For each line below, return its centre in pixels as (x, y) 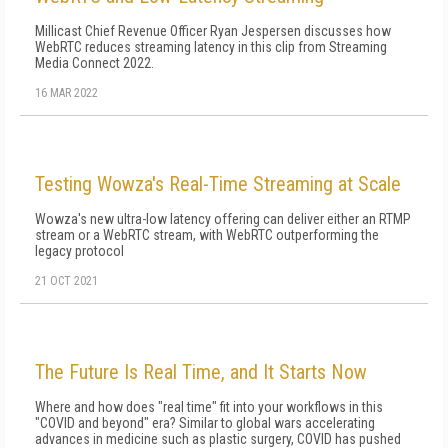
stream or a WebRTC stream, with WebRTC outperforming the (207, 235)
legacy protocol (79, 251)
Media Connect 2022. (94, 63)
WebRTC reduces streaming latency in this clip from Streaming (211, 47)
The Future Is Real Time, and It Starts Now (201, 372)
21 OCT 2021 (66, 281)
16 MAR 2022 (66, 93)
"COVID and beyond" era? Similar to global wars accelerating (205, 423)
